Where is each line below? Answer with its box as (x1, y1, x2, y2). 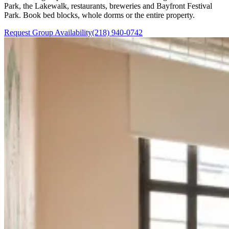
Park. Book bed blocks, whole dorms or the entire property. (4, 10, 195, 19)
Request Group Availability (4, 28, 92, 37)
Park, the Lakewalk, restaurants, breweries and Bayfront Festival (4, 1, 212, 10)
